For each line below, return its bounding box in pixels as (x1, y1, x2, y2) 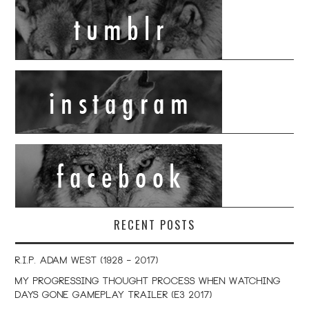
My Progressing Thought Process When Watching (15, 277, 281, 288)
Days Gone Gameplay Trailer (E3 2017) (15, 291, 213, 301)
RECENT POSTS (114, 216, 195, 234)
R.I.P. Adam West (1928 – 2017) (15, 257, 159, 267)
